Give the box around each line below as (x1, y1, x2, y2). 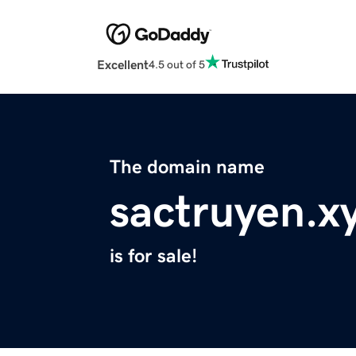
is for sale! (110, 246, 197, 266)
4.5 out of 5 (149, 58, 205, 70)
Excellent (97, 58, 149, 72)
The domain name (110, 157, 265, 177)
